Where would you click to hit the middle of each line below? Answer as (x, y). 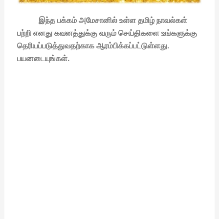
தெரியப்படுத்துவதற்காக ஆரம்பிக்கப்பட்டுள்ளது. (93, 45)
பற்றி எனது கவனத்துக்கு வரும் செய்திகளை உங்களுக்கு (107, 33)
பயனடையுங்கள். (43, 58)
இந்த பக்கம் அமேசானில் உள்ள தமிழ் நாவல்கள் (102, 20)
